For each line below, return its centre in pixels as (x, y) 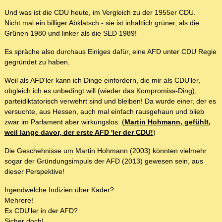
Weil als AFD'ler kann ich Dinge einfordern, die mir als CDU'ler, (102, 81)
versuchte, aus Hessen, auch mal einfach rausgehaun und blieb (104, 112)
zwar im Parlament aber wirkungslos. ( (64, 122)
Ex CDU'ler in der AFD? (41, 211)
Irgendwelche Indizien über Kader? (59, 190)
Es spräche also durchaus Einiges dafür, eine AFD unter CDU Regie (111, 52)
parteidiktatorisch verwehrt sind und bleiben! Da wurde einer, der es (110, 101)
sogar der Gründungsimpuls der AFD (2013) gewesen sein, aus (104, 161)
